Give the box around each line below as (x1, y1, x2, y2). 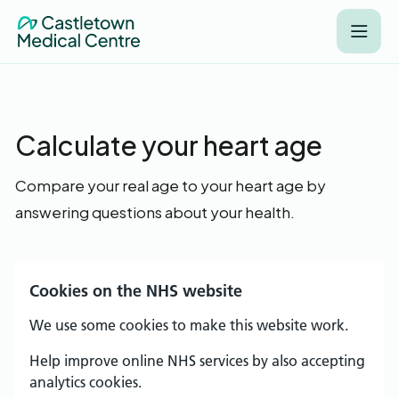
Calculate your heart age (15, 128, 322, 162)
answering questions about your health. (15, 202, 295, 222)
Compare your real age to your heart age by (15, 175, 326, 195)
